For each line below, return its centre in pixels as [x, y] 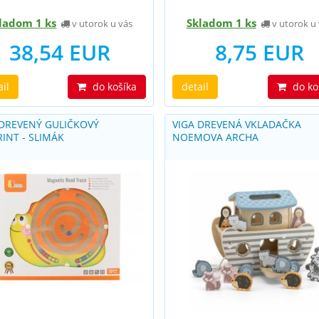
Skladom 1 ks [221, 23]
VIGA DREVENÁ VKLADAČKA [237, 124]
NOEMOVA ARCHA [216, 137]
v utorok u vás [101, 23]
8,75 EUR [259, 52]
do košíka [114, 87]
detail [195, 87]
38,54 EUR [59, 52]
